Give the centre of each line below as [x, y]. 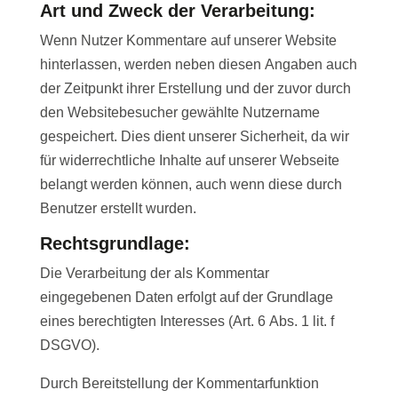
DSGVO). [69, 346]
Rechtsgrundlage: [115, 244]
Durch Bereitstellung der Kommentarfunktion [179, 384]
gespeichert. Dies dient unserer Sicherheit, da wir [194, 137]
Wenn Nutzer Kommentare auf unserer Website [188, 41]
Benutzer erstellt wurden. [118, 209]
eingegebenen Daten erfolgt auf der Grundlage [186, 298]
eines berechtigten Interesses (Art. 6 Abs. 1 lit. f [187, 322]
